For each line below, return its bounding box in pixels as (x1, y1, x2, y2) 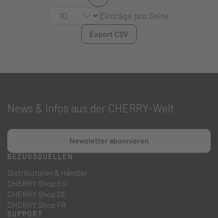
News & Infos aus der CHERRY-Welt (7, 101, 174, 115)
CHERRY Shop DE (7, 189, 67, 199)
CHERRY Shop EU (7, 178, 67, 188)
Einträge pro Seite (100, 10, 169, 21)
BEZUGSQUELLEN (7, 152, 73, 161)
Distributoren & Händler (7, 167, 88, 177)
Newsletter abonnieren (69, 136, 149, 145)
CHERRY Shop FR (7, 200, 66, 209)
